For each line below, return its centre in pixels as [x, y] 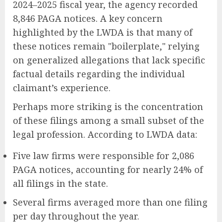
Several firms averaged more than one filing [110, 202]
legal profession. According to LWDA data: [105, 135]
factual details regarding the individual [99, 74]
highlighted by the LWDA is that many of [103, 32]
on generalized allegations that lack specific [109, 60]
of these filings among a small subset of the [109, 121]
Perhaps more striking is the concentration [108, 107]
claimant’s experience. [62, 88]
